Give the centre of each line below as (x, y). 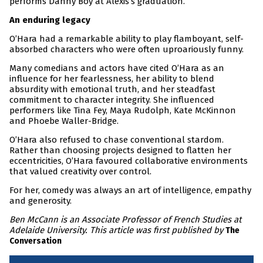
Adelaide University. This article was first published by (117, 230)
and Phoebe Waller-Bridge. (64, 121)
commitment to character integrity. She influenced (112, 100)
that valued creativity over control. (80, 172)
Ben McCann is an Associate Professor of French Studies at (125, 220)
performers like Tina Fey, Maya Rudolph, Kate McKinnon (123, 111)
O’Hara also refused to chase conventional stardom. (117, 140)
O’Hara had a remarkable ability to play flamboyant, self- (127, 39)
